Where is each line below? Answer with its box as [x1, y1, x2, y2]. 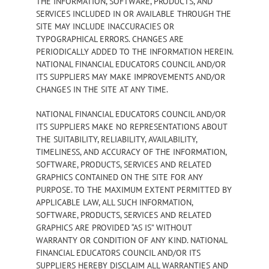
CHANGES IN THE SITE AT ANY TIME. [36, 83, 168, 95]
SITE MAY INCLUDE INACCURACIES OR [36, 20, 174, 32]
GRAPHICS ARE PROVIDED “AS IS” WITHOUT [36, 222, 192, 233]
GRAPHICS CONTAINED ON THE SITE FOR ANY [36, 171, 203, 183]
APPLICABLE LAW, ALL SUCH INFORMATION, [36, 196, 193, 208]
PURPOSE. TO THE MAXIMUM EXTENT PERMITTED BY [36, 184, 232, 195]
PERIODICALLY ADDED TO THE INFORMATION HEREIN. [36, 46, 233, 57]
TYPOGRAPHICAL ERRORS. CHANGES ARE [36, 33, 184, 44]
